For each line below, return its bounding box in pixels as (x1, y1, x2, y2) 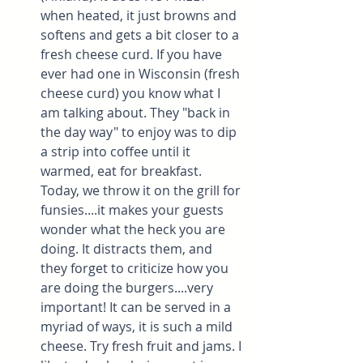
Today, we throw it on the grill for (41, 181, 244, 200)
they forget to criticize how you (41, 259, 232, 278)
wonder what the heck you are (41, 220, 228, 239)
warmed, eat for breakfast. (41, 162, 205, 181)
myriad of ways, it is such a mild (41, 318, 236, 336)
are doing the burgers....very (41, 279, 216, 297)
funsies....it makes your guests (41, 201, 227, 220)
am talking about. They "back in (41, 104, 233, 122)
